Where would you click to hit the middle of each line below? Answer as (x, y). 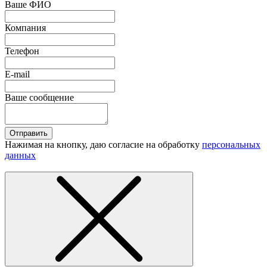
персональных (231, 144)
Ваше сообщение (39, 97)
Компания (25, 27)
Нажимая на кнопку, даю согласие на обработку (103, 144)
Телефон (22, 51)
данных (20, 155)
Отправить (29, 133)
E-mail (17, 74)
